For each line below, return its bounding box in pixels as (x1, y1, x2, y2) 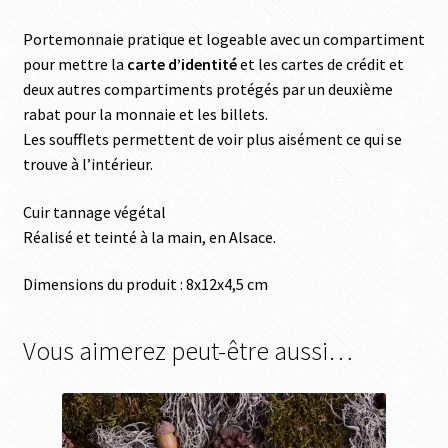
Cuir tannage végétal (22, 201, 166, 222)
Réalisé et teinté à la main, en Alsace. (22, 226, 276, 247)
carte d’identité (126, 54, 237, 75)
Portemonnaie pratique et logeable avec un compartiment (22, 29, 425, 50)
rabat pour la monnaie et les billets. (22, 104, 268, 125)
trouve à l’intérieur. (22, 154, 153, 175)
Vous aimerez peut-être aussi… (22, 335, 353, 368)
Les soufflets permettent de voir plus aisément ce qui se (22, 129, 402, 150)
